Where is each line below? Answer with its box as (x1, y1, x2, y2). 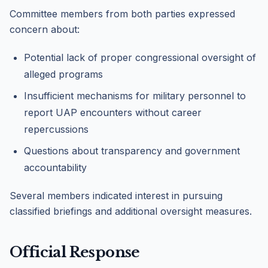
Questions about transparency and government (24, 145, 240, 157)
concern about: (10, 23, 80, 35)
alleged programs (24, 68, 103, 80)
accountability (24, 162, 87, 173)
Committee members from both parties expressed (10, 8, 235, 20)
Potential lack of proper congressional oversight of (24, 51, 256, 63)
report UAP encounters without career (24, 106, 202, 118)
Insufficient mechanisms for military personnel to (24, 90, 246, 102)
